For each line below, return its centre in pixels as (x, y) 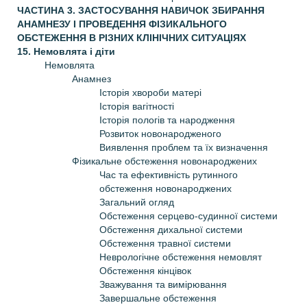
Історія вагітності (137, 106)
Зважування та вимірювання (163, 284)
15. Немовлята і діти (66, 51)
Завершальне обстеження (158, 298)
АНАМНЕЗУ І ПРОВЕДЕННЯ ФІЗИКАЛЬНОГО (122, 24)
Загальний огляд (137, 202)
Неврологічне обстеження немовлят (181, 257)
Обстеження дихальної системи (171, 229)
